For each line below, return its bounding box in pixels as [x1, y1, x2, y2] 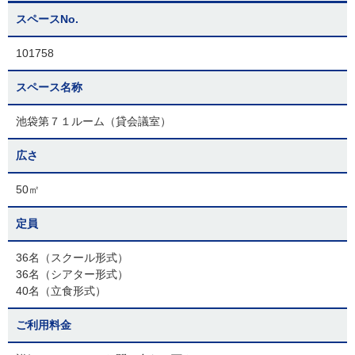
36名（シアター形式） [16, 268, 128, 281]
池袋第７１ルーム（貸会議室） [16, 115, 171, 128]
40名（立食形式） [16, 284, 106, 297]
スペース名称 [16, 81, 82, 94]
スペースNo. [16, 13, 78, 25]
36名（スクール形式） [16, 251, 128, 264]
